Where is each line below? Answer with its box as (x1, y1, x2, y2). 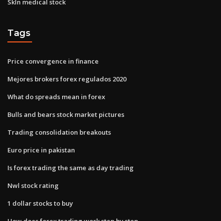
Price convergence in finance (7, 56, 99, 66)
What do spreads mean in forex (7, 92, 105, 101)
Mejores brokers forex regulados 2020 (7, 74, 126, 83)
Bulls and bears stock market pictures (7, 110, 124, 119)
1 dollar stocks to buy (7, 198, 73, 208)
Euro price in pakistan (7, 145, 75, 154)
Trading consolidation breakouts (7, 127, 111, 137)
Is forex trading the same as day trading (7, 163, 134, 172)
